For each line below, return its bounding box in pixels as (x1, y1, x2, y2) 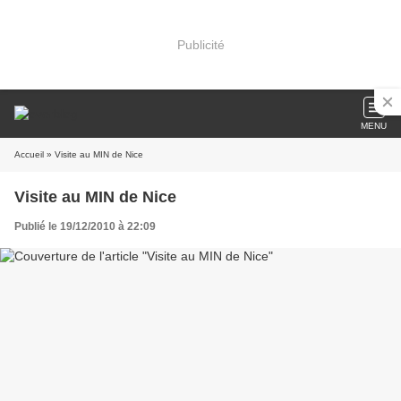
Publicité (176, 37, 225, 52)
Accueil (14, 149, 44, 159)
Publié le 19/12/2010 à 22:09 (14, 220, 156, 233)
